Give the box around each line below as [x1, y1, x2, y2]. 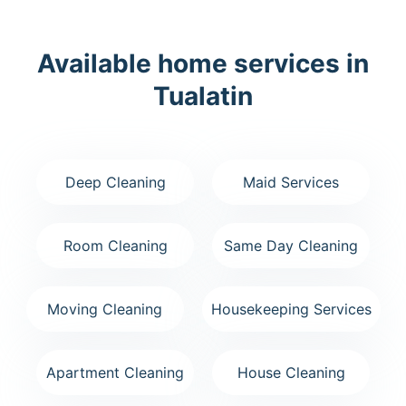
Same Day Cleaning [224, 236, 358, 255]
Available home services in [37, 47, 369, 79]
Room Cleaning [63, 236, 168, 255]
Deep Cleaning [64, 172, 166, 191]
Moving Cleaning [47, 299, 162, 318]
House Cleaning [237, 362, 345, 382]
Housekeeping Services [210, 299, 372, 318]
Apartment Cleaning [46, 362, 184, 382]
